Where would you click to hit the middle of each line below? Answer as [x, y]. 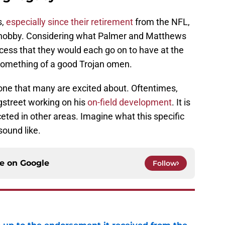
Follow [165, 163]
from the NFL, [162, 22]
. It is [181, 102]
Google [35, 163]
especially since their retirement [70, 22]
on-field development [130, 102]
